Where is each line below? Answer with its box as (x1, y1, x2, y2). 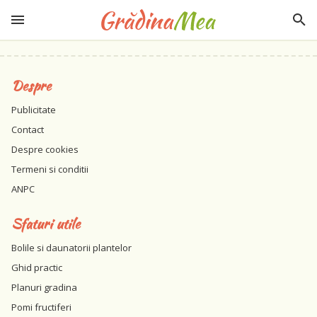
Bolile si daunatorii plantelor (11, 241, 132, 254)
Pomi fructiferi (11, 301, 71, 313)
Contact (11, 123, 44, 136)
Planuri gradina (11, 281, 77, 294)
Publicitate (11, 103, 56, 116)
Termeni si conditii (11, 163, 88, 175)
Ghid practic (11, 261, 62, 274)
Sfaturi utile (11, 214, 80, 234)
